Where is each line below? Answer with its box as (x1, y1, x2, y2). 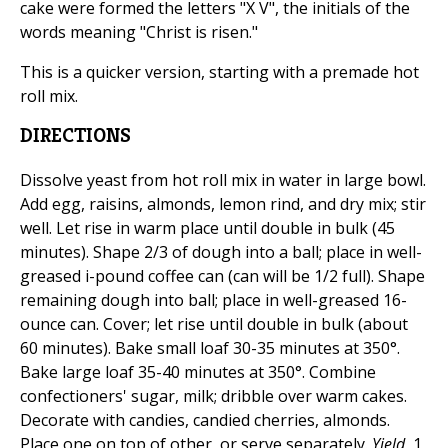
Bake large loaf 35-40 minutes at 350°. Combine (20, 361, 376, 384)
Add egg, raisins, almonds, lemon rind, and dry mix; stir (20, 193, 426, 216)
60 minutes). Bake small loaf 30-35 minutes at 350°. (20, 337, 400, 360)
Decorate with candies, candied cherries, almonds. (20, 409, 390, 432)
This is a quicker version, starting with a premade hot (20, 61, 419, 84)
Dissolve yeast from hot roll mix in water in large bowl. (20, 169, 426, 192)
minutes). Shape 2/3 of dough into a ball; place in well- (20, 241, 422, 264)
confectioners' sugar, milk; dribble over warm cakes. (20, 385, 407, 408)
